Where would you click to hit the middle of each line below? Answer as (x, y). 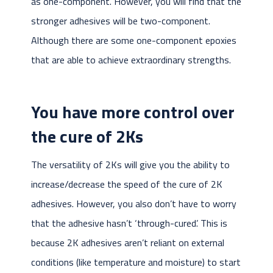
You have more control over (133, 112)
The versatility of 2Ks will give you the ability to (130, 165)
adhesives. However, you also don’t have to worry (133, 204)
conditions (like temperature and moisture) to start (136, 262)
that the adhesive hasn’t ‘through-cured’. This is (129, 223)
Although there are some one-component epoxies (133, 41)
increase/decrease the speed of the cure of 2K (126, 184)
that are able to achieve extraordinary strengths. (131, 60)
